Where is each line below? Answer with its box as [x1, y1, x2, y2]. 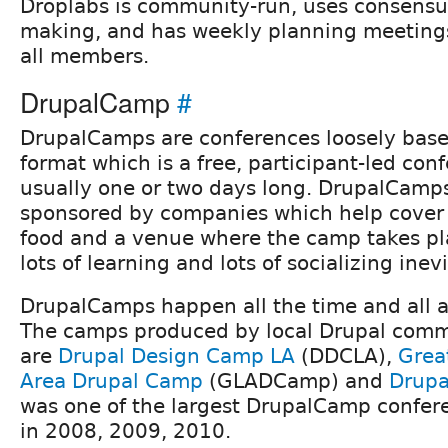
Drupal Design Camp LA [58, 343, 295, 368]
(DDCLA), [295, 343, 398, 368]
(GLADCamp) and [203, 368, 389, 393]
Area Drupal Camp [20, 368, 203, 393]
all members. [20, 43, 149, 68]
